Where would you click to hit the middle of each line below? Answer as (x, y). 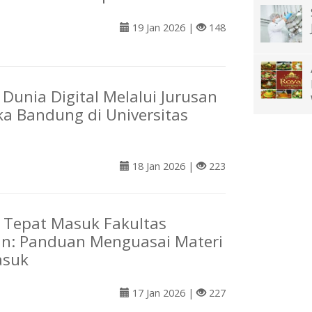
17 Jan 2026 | (163, 293)
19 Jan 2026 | (163, 28)
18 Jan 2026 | (163, 166)
